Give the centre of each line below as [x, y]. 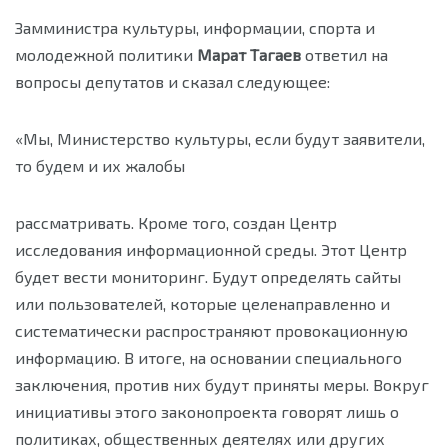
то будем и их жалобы [100, 165]
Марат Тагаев [249, 54]
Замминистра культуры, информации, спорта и [195, 27]
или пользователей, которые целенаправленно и [202, 303]
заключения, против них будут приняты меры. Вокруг [222, 384]
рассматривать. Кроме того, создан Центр [176, 222]
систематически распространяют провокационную [211, 330]
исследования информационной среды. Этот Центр [211, 249]
